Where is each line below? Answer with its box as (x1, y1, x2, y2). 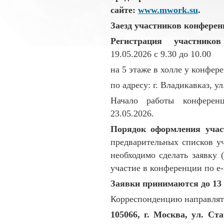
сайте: (110, 4, 138, 15)
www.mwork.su (137, 4, 198, 15)
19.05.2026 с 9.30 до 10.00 (110, 48, 211, 59)
